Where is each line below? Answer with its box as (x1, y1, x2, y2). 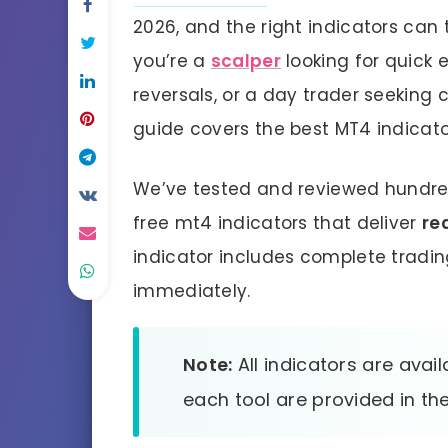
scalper (210, 48, 281, 73)
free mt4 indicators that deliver (133, 211, 422, 236)
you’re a (133, 48, 211, 73)
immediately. (133, 279, 251, 304)
